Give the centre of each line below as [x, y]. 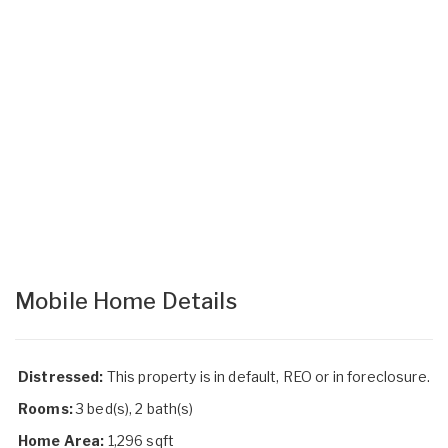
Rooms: [45, 408]
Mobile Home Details [126, 300]
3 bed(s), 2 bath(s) [133, 408]
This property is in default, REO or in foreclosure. [268, 376]
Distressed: [62, 376]
